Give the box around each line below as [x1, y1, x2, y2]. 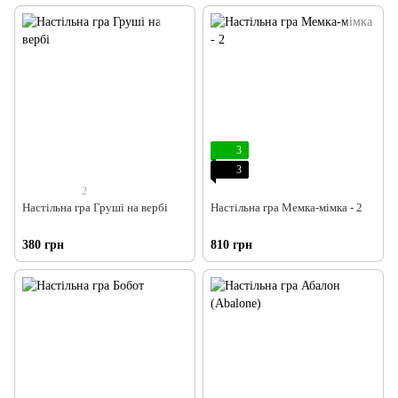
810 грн [211, 238, 252, 252]
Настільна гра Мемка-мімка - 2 [211, 200, 362, 214]
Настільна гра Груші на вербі [22, 200, 168, 214]
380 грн [22, 238, 64, 252]
